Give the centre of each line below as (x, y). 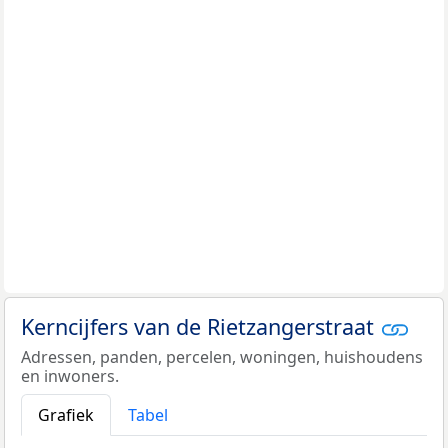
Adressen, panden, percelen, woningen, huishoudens (222, 357)
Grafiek (66, 415)
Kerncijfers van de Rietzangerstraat (200, 327)
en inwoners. (70, 376)
